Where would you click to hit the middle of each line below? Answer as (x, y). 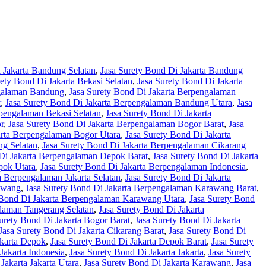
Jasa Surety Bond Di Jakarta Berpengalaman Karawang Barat (141, 188)
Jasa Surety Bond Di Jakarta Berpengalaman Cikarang (144, 145)
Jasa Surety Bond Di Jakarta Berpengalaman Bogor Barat (116, 124)
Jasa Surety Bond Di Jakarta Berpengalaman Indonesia (143, 167)
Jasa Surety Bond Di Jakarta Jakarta (137, 252)
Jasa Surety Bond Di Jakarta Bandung (172, 71)
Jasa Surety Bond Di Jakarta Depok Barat (129, 242)
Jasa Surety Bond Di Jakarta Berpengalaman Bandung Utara (119, 103)
